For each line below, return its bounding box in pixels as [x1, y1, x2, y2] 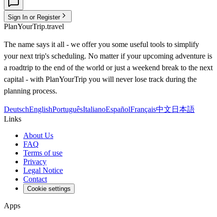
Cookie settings [27, 185, 71, 193]
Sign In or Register [8, 14, 60, 21]
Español [106, 105, 130, 114]
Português [52, 105, 83, 114]
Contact [23, 175, 47, 184]
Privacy [23, 157, 46, 166]
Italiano [83, 105, 106, 114]
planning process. [4, 87, 57, 95]
